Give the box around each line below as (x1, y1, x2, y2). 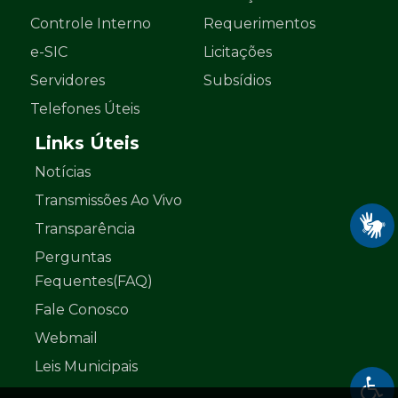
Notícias (35, 163, 91, 181)
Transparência (35, 220, 135, 238)
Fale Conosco (35, 301, 129, 319)
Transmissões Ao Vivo (35, 192, 182, 210)
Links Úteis (35, 131, 139, 154)
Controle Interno (30, 15, 151, 33)
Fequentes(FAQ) (35, 273, 153, 291)
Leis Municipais (35, 358, 138, 376)
